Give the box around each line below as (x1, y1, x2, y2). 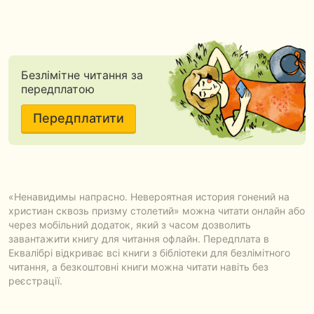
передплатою (20, 82, 95, 96)
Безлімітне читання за (20, 68, 143, 82)
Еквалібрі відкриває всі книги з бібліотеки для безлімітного (8, 247, 290, 259)
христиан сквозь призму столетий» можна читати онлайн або (8, 205, 305, 217)
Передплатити (32, 111, 124, 125)
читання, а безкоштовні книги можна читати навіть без (8, 261, 268, 273)
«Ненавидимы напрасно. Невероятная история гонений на (8, 191, 289, 203)
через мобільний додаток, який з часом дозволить (8, 219, 251, 231)
